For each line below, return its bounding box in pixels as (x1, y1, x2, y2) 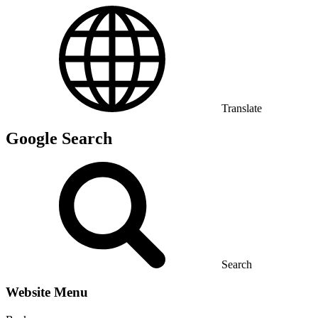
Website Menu (6, 285, 88, 300)
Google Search (6, 128, 112, 148)
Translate (221, 102, 262, 114)
